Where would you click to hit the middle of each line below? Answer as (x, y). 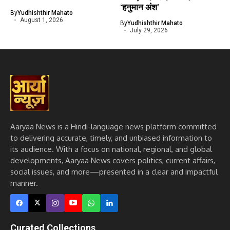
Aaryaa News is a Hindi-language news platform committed (113, 126)
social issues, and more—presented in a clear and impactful (114, 171)
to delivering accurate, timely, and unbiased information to (111, 138)
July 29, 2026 (149, 31)
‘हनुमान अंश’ (140, 7)
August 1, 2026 (41, 20)
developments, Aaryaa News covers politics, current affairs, (113, 160)
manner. (24, 183)
